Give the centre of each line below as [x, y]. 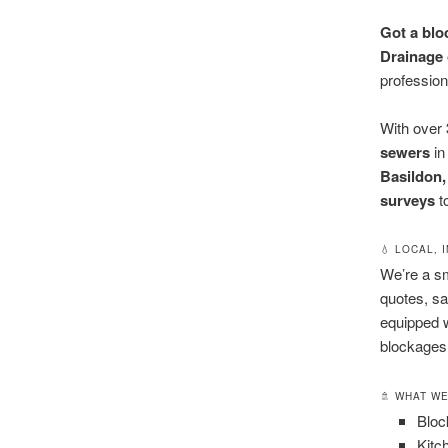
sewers [404, 152]
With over [412, 128]
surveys [407, 200]
